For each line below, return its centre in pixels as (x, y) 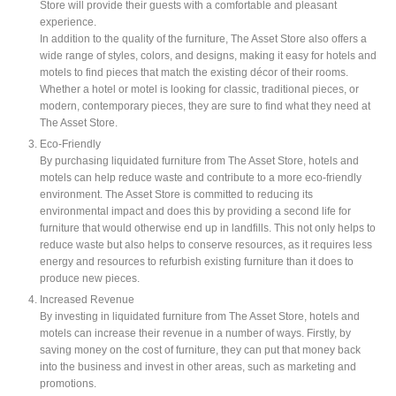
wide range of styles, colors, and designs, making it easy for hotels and (208, 55)
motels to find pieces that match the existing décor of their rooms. (194, 72)
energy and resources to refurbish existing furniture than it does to (197, 261)
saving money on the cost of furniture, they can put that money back (200, 349)
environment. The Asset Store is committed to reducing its (176, 194)
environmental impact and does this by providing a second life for (195, 210)
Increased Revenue (88, 299)
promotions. (68, 383)
